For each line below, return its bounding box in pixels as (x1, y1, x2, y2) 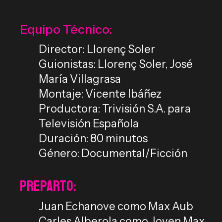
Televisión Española (38, 117, 139, 131)
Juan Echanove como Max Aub (38, 200, 193, 214)
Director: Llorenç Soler (38, 43, 155, 56)
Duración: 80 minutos (38, 132, 148, 146)
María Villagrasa (38, 72, 121, 86)
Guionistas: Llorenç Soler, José (38, 57, 193, 71)
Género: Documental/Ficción (38, 147, 187, 161)
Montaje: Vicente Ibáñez (38, 87, 162, 101)
